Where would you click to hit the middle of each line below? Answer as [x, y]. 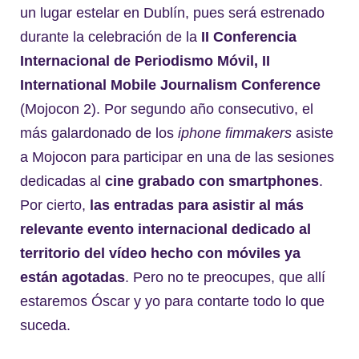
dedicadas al [63, 182]
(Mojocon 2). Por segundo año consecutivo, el [167, 109]
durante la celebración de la [111, 37]
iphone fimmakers [235, 133]
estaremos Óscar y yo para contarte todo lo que [172, 302]
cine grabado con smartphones [212, 182]
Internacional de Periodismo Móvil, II [145, 61]
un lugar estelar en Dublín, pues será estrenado [172, 13]
